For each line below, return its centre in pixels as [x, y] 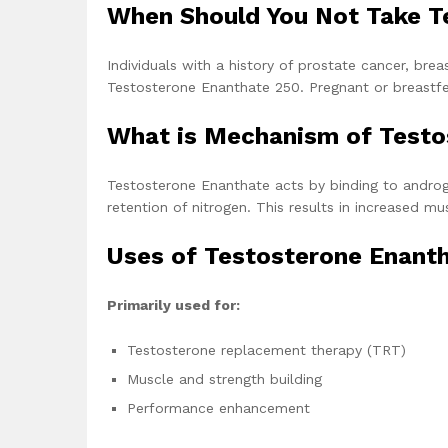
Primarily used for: [173, 304]
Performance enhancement [218, 408]
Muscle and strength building [224, 379]
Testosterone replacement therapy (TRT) [266, 350]
